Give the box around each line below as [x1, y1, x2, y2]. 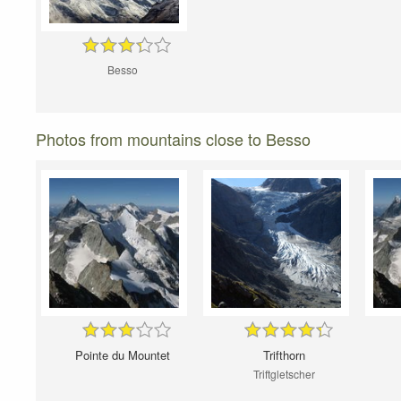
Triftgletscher [253, 366, 315, 382]
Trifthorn [263, 346, 305, 364]
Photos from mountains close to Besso [36, 127, 311, 151]
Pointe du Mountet [74, 346, 170, 364]
